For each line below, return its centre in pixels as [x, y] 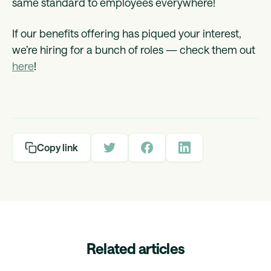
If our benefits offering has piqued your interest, [127, 34]
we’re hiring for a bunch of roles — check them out [134, 50]
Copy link [57, 148]
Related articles [135, 249]
